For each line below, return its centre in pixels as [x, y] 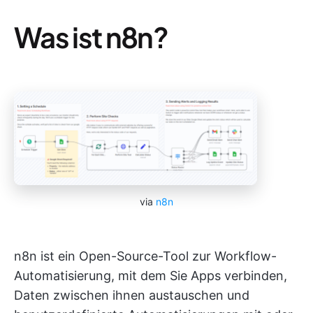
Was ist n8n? [91, 37]
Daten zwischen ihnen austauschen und [132, 296]
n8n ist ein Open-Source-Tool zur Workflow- [145, 256]
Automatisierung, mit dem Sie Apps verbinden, [151, 276]
